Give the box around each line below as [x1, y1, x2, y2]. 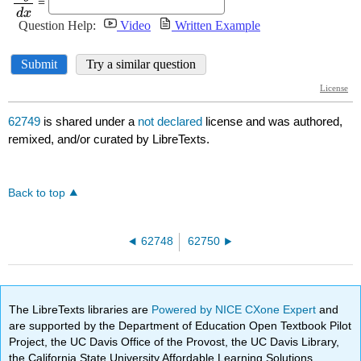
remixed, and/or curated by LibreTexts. [8, 132, 210, 147]
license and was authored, [205, 114, 343, 129]
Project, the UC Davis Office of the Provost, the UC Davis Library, [9, 334, 340, 348]
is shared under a [40, 114, 139, 129]
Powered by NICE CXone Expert [151, 302, 320, 316]
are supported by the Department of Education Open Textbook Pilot [9, 318, 352, 332]
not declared [138, 114, 206, 129]
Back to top [8, 187, 66, 200]
